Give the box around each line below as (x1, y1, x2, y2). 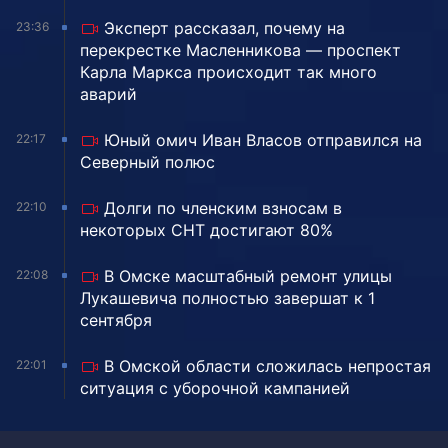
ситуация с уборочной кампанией (80, 378, 350, 399)
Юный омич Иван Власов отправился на (104, 130, 422, 151)
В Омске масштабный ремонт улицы (104, 266, 392, 287)
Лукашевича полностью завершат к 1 (80, 288, 375, 309)
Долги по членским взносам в (104, 198, 342, 219)
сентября (80, 310, 152, 331)
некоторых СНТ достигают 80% (80, 220, 333, 241)
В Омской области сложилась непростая (104, 356, 431, 377)
